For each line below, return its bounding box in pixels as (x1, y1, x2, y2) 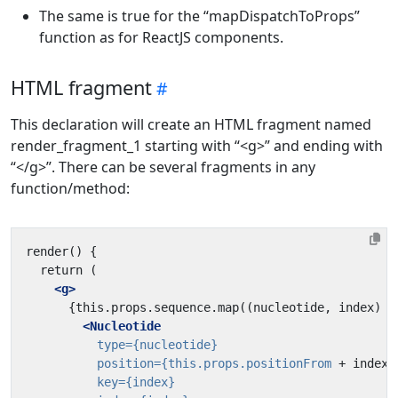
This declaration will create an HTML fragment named (11, 114, 371, 134)
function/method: (11, 178, 130, 198)
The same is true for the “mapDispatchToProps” (39, 5, 360, 26)
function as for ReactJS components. (39, 27, 283, 47)
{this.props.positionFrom (161, 355, 331, 370)
